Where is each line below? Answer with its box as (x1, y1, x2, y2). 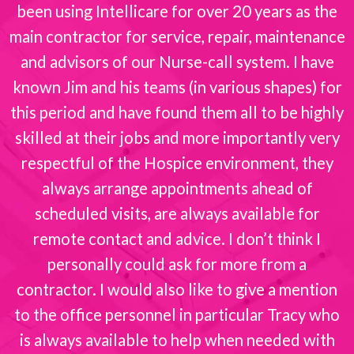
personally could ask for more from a (47, 254, 307, 273)
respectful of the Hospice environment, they (21, 153, 333, 172)
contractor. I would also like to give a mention (17, 279, 338, 299)
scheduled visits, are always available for (34, 203, 320, 223)
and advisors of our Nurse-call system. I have (20, 51, 334, 71)
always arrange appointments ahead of (41, 178, 313, 198)
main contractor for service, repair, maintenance (9, 26, 345, 46)
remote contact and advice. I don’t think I (33, 228, 322, 248)
